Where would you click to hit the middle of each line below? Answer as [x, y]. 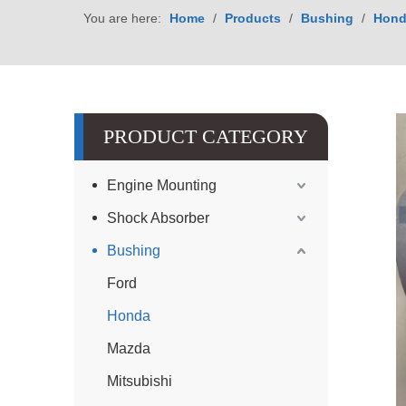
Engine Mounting [162, 185]
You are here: [122, 18]
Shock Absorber [158, 218]
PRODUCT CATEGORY [206, 136]
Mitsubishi [140, 381]
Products [252, 18]
